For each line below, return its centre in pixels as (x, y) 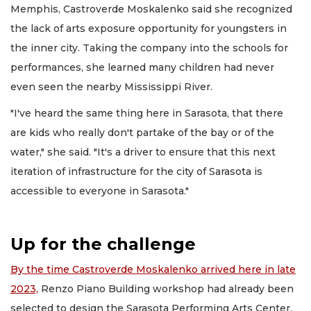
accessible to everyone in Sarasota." (100, 191)
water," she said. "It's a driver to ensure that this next (143, 152)
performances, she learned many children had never (142, 67)
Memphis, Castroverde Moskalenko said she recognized (151, 9)
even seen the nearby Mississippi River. (113, 86)
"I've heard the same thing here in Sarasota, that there (147, 114)
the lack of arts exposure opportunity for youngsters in (149, 28)
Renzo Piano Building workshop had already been (166, 289)
